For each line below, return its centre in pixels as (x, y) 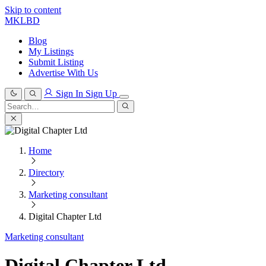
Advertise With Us (63, 73)
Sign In (69, 94)
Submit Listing (56, 62)
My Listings (51, 51)
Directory (46, 172)
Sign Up (102, 94)
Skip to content (33, 10)
